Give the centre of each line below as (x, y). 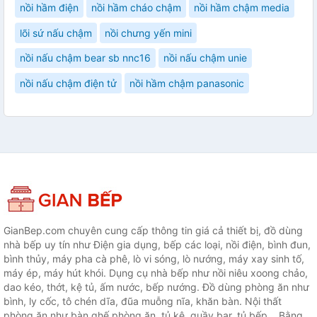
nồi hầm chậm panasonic (187, 83)
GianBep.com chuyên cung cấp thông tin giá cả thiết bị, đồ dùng (153, 230)
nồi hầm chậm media (242, 8)
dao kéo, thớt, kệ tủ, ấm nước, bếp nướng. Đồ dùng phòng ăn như (156, 287)
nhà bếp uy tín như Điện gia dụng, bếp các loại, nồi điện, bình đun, (157, 244)
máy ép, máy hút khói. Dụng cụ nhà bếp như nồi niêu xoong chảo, (156, 272)
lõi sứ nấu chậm (56, 33)
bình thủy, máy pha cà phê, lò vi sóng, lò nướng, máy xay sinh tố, (154, 258)
